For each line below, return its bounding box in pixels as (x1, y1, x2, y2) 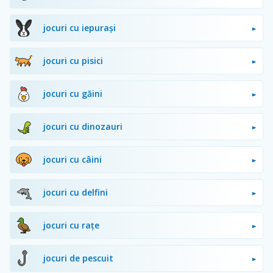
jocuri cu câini (43, 153, 102, 165)
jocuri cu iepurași (43, 21, 116, 34)
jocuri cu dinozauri (43, 120, 122, 132)
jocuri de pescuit (43, 252, 113, 264)
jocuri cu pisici (43, 54, 103, 66)
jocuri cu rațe (43, 219, 99, 231)
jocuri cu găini (43, 87, 102, 99)
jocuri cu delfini (43, 186, 108, 198)
